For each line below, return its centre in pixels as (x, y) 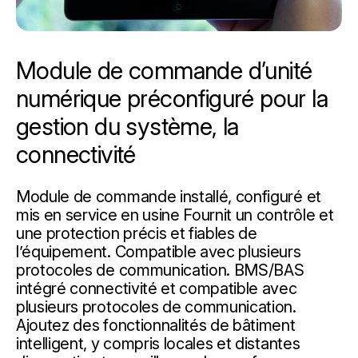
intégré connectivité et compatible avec (157, 288)
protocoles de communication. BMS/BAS (160, 270)
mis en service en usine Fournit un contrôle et (175, 215)
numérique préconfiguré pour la (172, 98)
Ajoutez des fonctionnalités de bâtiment (156, 325)
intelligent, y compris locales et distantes (158, 343)
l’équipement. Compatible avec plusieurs (159, 251)
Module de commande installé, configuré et (169, 196)
